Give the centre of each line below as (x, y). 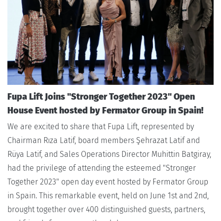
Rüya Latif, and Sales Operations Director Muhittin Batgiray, (109, 154)
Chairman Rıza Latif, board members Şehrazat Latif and (104, 140)
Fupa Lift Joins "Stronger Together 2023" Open (101, 96)
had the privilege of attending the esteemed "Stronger (102, 168)
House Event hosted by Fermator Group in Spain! (105, 110)
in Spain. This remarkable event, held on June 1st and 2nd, (108, 195)
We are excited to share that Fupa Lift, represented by (101, 126)
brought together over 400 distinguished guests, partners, (106, 209)
